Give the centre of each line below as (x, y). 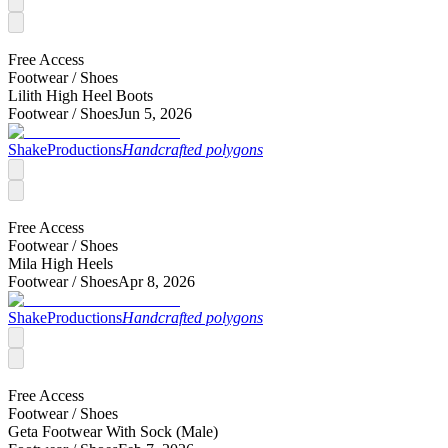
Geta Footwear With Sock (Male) (113, 432)
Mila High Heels (60, 264)
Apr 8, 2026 (156, 282)
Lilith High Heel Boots (80, 96)
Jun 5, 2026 (155, 114)
